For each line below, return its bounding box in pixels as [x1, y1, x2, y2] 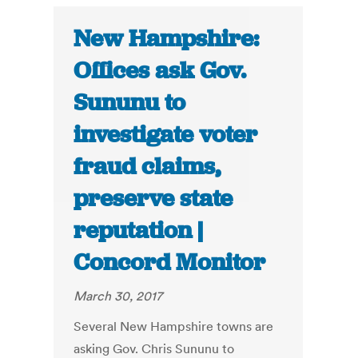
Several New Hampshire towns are [74, 318, 274, 335]
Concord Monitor [74, 247, 266, 278]
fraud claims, [74, 151, 221, 182]
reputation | [74, 215, 204, 246]
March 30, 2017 [74, 288, 163, 304]
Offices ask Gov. [74, 55, 247, 86]
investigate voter [74, 119, 258, 150]
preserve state [74, 183, 233, 214]
